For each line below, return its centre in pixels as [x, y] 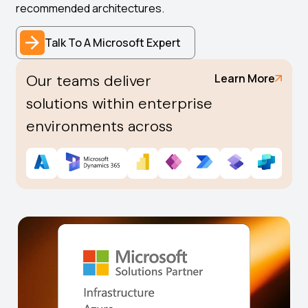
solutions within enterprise [120, 104]
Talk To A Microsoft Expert [113, 43]
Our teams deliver [89, 81]
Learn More [244, 79]
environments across [100, 126]
